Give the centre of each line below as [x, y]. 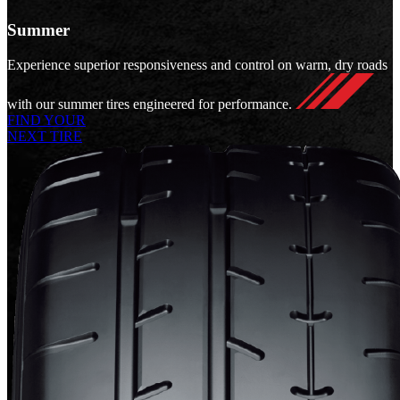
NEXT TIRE [45, 136]
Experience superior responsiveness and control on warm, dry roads [197, 64]
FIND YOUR [46, 120]
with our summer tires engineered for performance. [150, 104]
